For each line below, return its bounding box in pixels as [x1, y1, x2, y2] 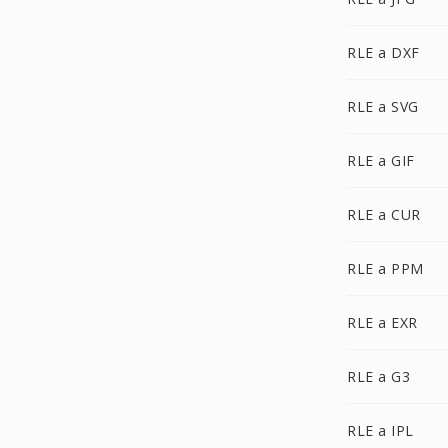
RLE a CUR [347, 205, 421, 224]
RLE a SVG [347, 97, 419, 116]
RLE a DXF [347, 43, 420, 62]
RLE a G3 [347, 367, 410, 386]
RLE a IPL [347, 421, 414, 440]
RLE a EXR [347, 313, 418, 332]
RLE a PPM [347, 259, 424, 278]
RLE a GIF [347, 151, 415, 170]
